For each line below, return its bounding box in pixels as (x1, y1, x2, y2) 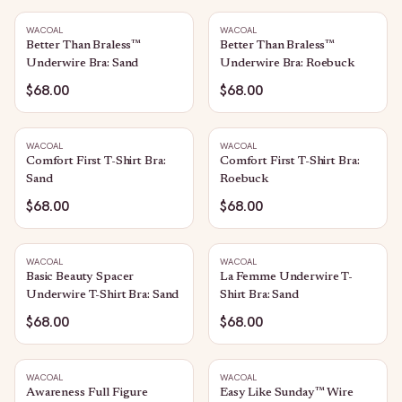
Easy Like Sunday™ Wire (220, 387, 354, 399)
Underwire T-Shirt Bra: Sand (26, 289, 179, 301)
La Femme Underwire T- (220, 271, 354, 284)
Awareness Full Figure (26, 387, 149, 399)
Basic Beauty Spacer (26, 271, 135, 284)
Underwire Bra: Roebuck (220, 57, 354, 70)
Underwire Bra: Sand (26, 57, 139, 70)
